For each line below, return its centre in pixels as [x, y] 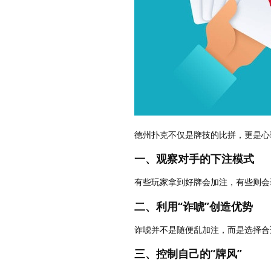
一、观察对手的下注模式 [194, 159]
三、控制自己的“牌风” [188, 254]
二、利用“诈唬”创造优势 [194, 206]
